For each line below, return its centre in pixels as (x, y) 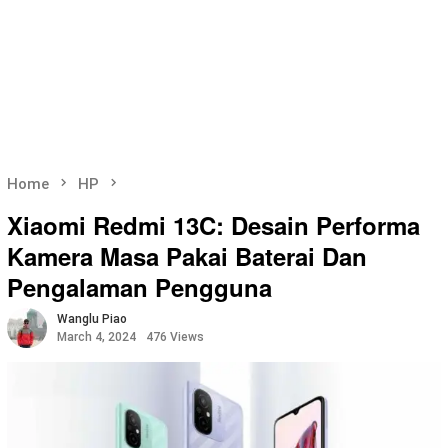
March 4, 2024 (96, 337)
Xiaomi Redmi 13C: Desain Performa (213, 225)
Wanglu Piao (92, 319)
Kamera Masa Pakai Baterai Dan (187, 256)
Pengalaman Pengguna (139, 287)
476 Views (175, 337)
